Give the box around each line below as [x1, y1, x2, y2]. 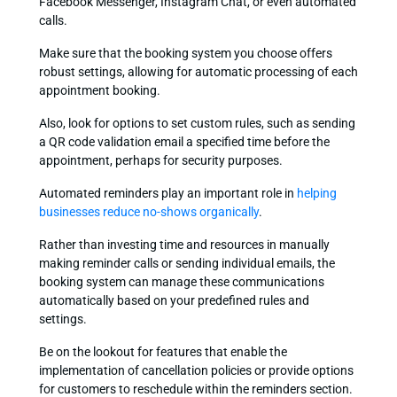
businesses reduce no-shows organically [38, 204, 259, 219]
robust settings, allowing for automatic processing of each [38, 64, 358, 79]
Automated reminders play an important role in [38, 185, 297, 200]
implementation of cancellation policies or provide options [38, 362, 354, 378]
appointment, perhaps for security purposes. [38, 152, 283, 167]
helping [296, 185, 337, 200]
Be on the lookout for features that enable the [38, 344, 287, 359]
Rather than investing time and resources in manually [38, 237, 330, 252]
